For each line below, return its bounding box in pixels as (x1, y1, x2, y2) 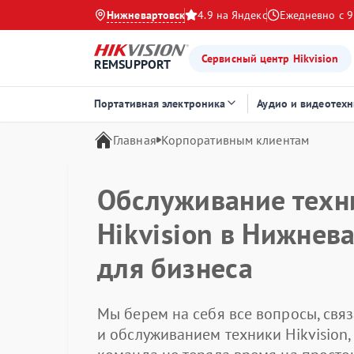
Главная (113, 132, 156, 148)
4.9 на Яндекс (198, 8, 267, 22)
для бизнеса (97, 249, 253, 286)
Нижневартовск (107, 8, 186, 22)
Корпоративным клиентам (160, 132, 309, 148)
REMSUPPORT (94, 56, 171, 73)
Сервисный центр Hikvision (201, 51, 339, 66)
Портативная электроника (94, 96, 226, 111)
